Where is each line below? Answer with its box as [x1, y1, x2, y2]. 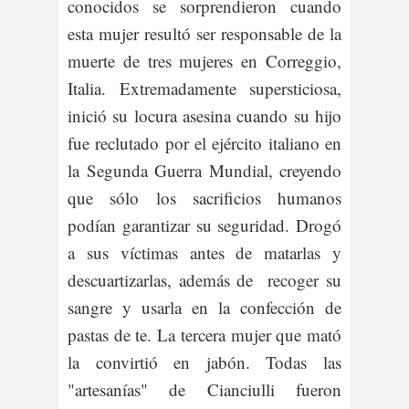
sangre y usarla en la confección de [68, 296, 341, 320]
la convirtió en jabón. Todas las [68, 351, 341, 374]
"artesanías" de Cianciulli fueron [68, 378, 341, 402]
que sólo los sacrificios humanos [68, 186, 341, 210]
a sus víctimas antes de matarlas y [68, 241, 341, 265]
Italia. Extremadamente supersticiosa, [68, 77, 341, 100]
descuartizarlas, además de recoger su [68, 268, 341, 292]
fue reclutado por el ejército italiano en [68, 131, 341, 155]
